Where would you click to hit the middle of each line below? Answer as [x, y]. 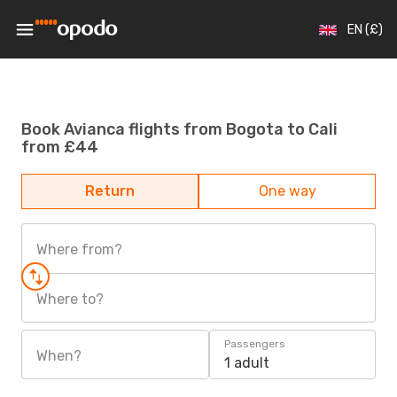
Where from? [79, 249]
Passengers [255, 344]
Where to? [70, 299]
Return [110, 191]
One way [287, 191]
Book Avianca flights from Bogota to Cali [179, 129]
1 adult [247, 363]
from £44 [60, 147]
